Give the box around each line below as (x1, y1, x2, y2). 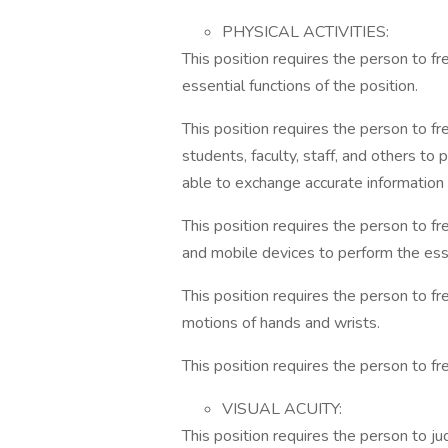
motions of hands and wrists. (182, 312, 380, 334)
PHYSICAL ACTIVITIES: (222, 21, 389, 43)
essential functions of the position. (182, 75, 418, 97)
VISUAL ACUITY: (222, 398, 342, 420)
